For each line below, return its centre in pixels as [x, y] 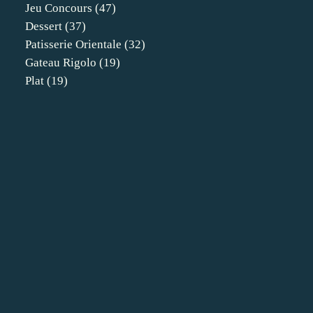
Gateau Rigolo [61, 63]
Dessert [44, 26]
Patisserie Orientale [73, 44]
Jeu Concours [59, 8]
